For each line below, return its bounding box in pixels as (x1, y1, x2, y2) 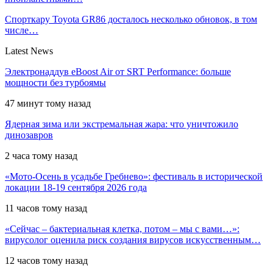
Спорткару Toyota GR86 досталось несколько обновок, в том (5, 13, 257, 24)
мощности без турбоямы (5, 77, 106, 88)
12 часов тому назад (5, 255, 88, 266)
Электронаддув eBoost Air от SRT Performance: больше (5, 66, 231, 77)
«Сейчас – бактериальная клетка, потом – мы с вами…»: (5, 223, 239, 234)
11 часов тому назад (5, 202, 87, 213)
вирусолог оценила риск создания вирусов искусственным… (5, 234, 261, 245)
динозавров (5, 129, 53, 140)
